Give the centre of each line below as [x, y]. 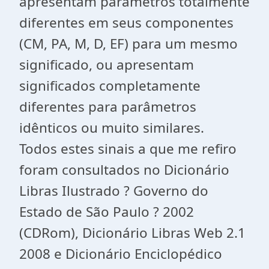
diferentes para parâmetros [108, 107]
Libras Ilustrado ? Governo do [114, 191]
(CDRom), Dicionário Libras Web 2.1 [132, 233]
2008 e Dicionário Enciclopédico [121, 254]
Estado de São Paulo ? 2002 [107, 212]
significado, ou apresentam [107, 65]
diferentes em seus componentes [126, 23]
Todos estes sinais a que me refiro [128, 149]
